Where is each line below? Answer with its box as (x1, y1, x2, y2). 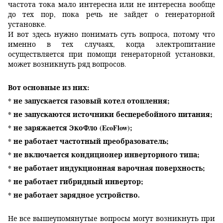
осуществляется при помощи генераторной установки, (8, 49, 215, 59)
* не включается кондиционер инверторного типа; (8, 149, 200, 160)
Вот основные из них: (8, 82, 90, 93)
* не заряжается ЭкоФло (8, 122, 100, 133)
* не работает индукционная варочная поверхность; (8, 163, 205, 174)
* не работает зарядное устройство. (8, 190, 140, 201)
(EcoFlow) (100, 122, 130, 133)
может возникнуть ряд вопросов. (8, 59, 126, 69)
